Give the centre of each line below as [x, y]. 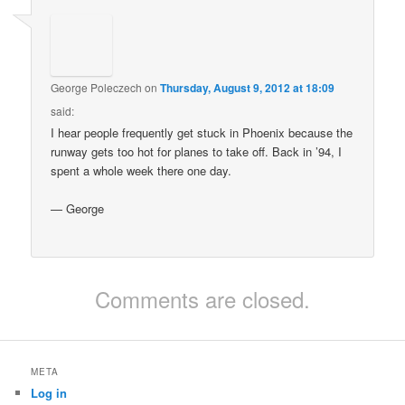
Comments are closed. [202, 298]
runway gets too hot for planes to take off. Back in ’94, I [197, 152]
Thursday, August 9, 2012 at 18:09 [248, 88]
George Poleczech [97, 88]
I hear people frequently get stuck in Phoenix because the [202, 133]
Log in [49, 392]
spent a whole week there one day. [141, 171]
